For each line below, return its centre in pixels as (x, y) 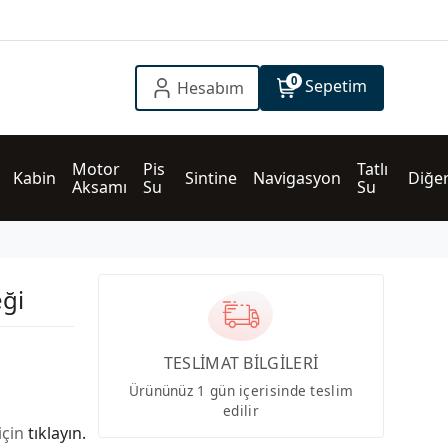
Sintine (211, 178)
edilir (241, 410)
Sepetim (335, 86)
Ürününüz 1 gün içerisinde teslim (241, 390)
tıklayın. (56, 433)
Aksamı (99, 187)
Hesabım (210, 88)
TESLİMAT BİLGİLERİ (241, 362)
